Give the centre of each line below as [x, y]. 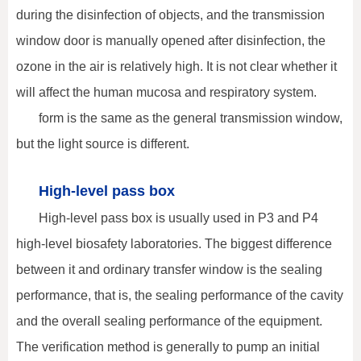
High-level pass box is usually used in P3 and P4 [178, 218]
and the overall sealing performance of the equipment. [169, 322]
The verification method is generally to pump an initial [168, 347]
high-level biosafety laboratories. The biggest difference [174, 244]
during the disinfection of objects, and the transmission [170, 15]
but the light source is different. [103, 144]
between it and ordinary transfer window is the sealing [169, 270]
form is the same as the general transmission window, [191, 118]
